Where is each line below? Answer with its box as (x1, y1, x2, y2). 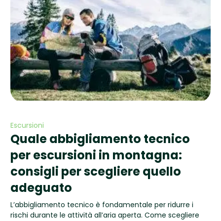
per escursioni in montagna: (10, 147, 182, 164)
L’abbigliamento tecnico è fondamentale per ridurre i (10, 200, 193, 210)
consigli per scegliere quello (10, 163, 181, 180)
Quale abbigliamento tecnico (10, 131, 190, 147)
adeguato (10, 180, 72, 196)
